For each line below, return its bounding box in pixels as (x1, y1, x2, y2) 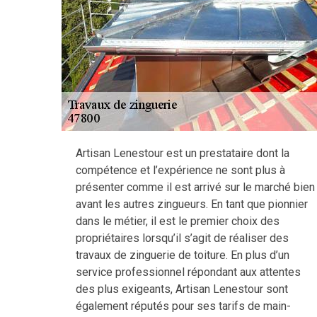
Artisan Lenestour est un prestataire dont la (76, 146, 289, 160)
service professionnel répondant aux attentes (76, 265, 301, 279)
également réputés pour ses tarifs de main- (76, 299, 291, 313)
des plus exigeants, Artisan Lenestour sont (76, 282, 288, 296)
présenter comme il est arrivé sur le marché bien (76, 180, 315, 194)
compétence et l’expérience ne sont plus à (76, 163, 285, 177)
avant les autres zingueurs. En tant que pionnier (76, 197, 308, 211)
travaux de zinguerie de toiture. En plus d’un (76, 248, 289, 262)
